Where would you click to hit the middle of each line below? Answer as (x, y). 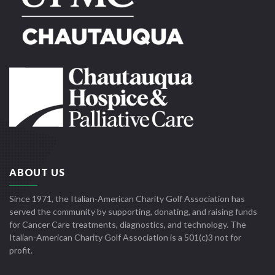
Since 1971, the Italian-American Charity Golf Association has (127, 199)
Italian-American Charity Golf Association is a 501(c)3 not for (125, 238)
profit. (21, 250)
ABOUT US (37, 172)
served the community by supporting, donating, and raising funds (133, 212)
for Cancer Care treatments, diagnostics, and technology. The (128, 225)
